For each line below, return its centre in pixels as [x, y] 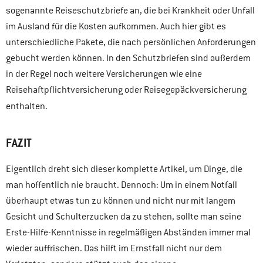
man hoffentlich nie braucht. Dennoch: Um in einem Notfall [122, 185]
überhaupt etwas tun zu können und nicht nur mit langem [121, 201]
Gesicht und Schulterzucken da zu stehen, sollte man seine [124, 217]
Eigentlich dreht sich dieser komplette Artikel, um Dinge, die [124, 169]
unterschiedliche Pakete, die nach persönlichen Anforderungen [131, 42]
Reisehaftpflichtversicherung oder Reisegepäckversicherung [126, 90]
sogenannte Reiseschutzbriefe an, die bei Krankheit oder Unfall [130, 11]
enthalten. [27, 106]
